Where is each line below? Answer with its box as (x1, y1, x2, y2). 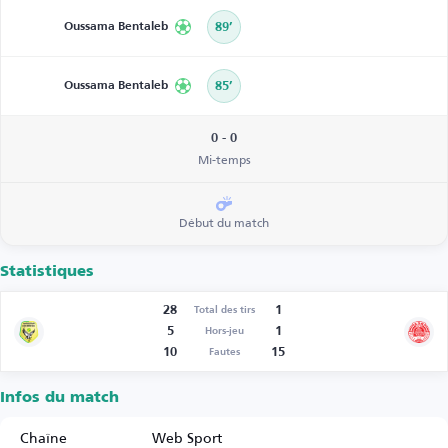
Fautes (208, 347, 240, 357)
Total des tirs (193, 305, 255, 315)
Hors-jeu (204, 326, 244, 336)
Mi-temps (197, 148, 251, 171)
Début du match (179, 211, 269, 234)
